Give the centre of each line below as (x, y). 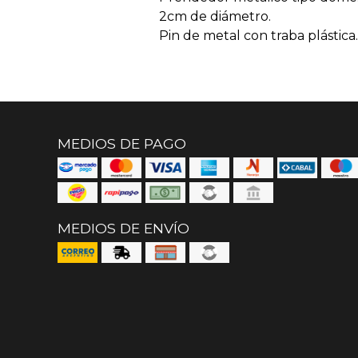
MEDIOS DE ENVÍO (123, 228)
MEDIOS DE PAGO (122, 143)
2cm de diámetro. (215, 16)
